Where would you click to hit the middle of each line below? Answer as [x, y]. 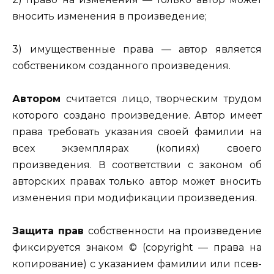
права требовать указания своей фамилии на [137, 132]
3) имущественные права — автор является [137, 50]
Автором [36, 99]
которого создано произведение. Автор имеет [137, 116]
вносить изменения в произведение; [109, 16]
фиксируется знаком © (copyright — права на [137, 248]
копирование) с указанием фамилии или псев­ [137, 264]
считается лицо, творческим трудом [161, 99]
